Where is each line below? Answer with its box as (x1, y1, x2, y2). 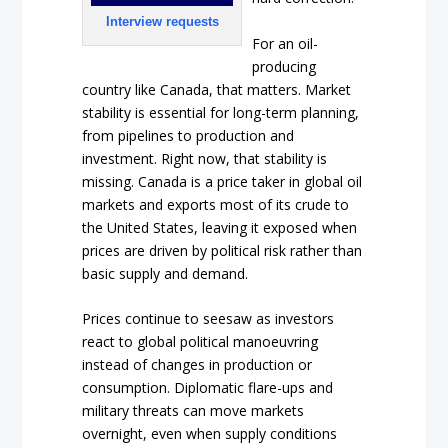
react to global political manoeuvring (82, 332, 319, 352)
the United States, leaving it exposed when (82, 217, 358, 237)
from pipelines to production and (82, 125, 295, 145)
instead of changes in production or (82, 355, 313, 375)
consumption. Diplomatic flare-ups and (82, 378, 334, 398)
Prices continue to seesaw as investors (82, 309, 335, 329)
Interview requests (105, 14, 219, 30)
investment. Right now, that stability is (82, 148, 328, 168)
